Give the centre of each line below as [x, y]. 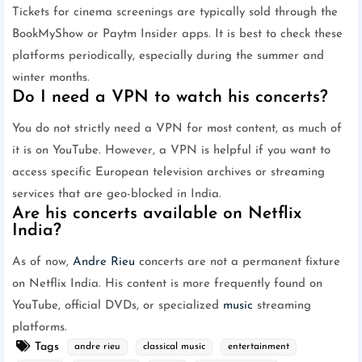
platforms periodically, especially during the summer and [168, 57]
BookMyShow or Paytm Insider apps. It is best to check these [177, 35]
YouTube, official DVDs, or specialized [118, 306]
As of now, [42, 263]
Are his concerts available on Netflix [157, 214]
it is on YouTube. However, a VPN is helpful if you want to [171, 151]
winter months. [51, 78]
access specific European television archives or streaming [168, 173]
